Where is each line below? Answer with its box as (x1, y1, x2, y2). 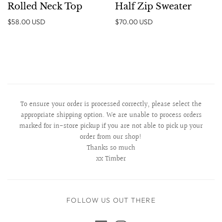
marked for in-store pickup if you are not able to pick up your (19, 120, 203, 132)
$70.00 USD (114, 17, 153, 26)
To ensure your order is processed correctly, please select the (20, 99, 202, 110)
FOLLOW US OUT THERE (66, 195, 156, 205)
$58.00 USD (7, 17, 45, 26)
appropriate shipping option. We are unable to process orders (20, 110, 202, 121)
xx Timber (96, 153, 126, 165)
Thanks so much (87, 142, 135, 154)
